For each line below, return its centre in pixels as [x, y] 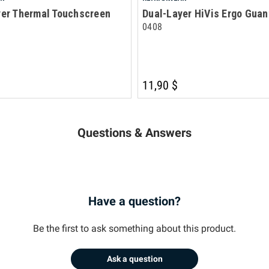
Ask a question [134, 259]
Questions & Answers [134, 132]
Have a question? [134, 201]
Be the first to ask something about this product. [134, 228]
